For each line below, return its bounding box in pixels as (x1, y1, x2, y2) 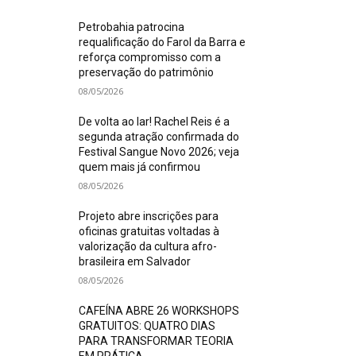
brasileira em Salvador (79, 254, 192, 268)
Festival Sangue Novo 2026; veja (79, 145, 240, 158)
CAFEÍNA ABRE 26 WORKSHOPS (79, 304, 240, 317)
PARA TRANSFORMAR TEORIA (79, 334, 234, 347)
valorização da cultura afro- (79, 239, 218, 253)
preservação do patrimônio (79, 65, 215, 79)
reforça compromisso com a (79, 50, 222, 64)
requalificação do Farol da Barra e (79, 35, 246, 48)
